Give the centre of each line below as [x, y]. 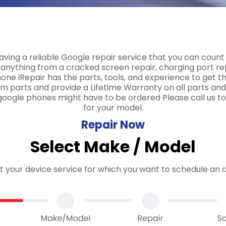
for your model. [113, 108]
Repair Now [113, 125]
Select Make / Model [113, 147]
